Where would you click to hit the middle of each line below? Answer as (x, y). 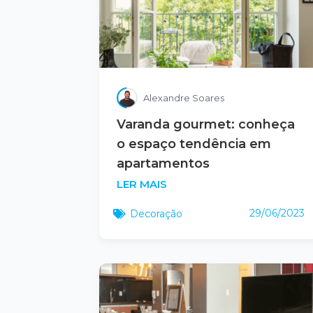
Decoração (156, 213)
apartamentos (163, 163)
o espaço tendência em (194, 144)
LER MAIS (142, 184)
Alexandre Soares (184, 97)
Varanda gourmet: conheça (206, 124)
